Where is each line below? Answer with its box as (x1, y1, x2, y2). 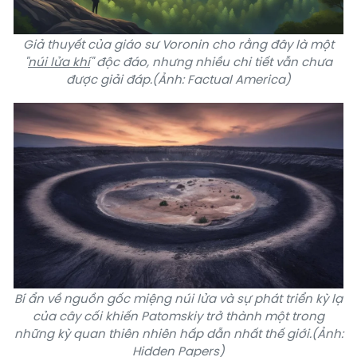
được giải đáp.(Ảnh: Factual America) (66, 71, 291, 88)
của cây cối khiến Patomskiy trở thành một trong (33, 308, 324, 324)
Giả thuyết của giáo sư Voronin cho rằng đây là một (23, 36, 334, 53)
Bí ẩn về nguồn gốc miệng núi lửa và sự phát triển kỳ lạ (14, 290, 343, 307)
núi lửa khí (28, 53, 90, 70)
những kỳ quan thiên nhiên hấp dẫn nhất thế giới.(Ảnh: (14, 325, 343, 342)
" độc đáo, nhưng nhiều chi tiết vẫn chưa (90, 53, 332, 70)
